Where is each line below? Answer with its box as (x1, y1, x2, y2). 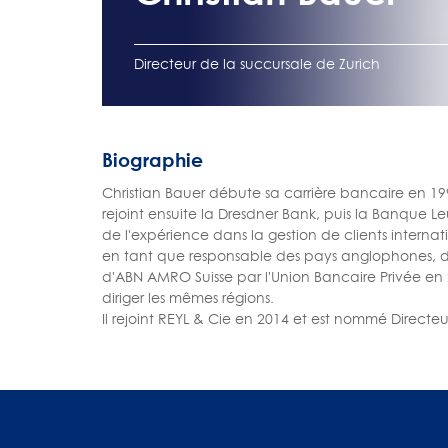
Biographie (102, 147, 203, 171)
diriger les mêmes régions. (102, 288, 278, 306)
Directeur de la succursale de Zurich (134, 54, 380, 72)
